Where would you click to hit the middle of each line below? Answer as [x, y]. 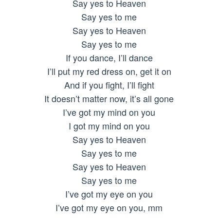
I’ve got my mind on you [109, 112]
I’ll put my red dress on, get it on [109, 71]
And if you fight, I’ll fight [109, 84]
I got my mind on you [109, 125]
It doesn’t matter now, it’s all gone [109, 98]
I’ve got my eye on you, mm [109, 207]
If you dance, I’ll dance [109, 57]
